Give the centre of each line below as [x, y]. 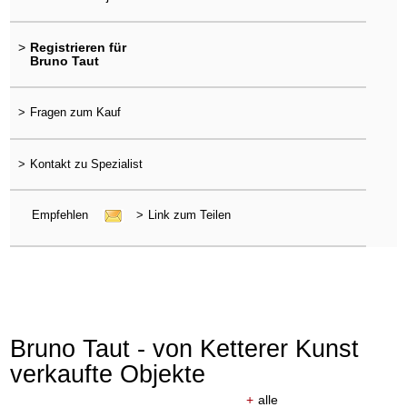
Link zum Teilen [189, 214]
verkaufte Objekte [108, 374]
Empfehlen [61, 214]
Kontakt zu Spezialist [86, 164]
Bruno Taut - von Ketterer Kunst [185, 349]
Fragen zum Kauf [75, 113]
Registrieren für [78, 48]
